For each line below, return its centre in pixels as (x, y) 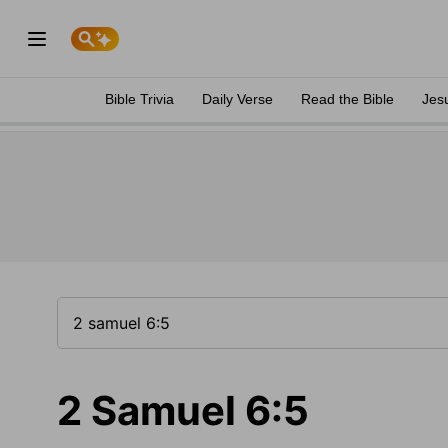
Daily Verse (237, 99)
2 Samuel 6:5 (183, 410)
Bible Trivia (139, 99)
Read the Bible (347, 99)
